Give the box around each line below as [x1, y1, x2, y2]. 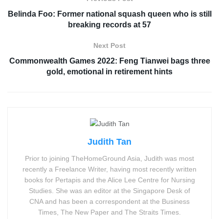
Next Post [93, 42, 126, 50]
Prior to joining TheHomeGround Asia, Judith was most [25, 154, 194, 162]
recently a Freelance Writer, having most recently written [22, 165, 197, 173]
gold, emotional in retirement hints [46, 67, 173, 76]
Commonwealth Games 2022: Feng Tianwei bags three [9, 57, 210, 66]
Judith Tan [88, 136, 131, 147]
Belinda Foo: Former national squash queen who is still [7, 10, 212, 19]
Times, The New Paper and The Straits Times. [38, 208, 181, 216]
